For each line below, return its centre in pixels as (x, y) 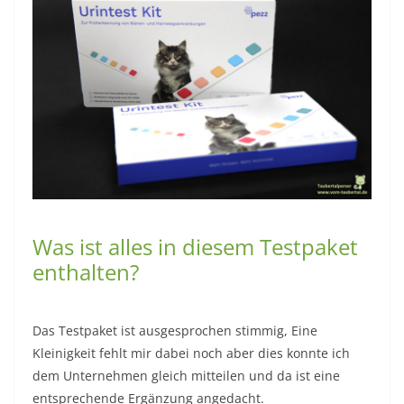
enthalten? (86, 271)
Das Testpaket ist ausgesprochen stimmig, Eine (175, 330)
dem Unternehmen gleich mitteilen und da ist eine (186, 375)
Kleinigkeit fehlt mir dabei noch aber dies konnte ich (191, 353)
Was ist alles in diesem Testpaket (195, 246)
